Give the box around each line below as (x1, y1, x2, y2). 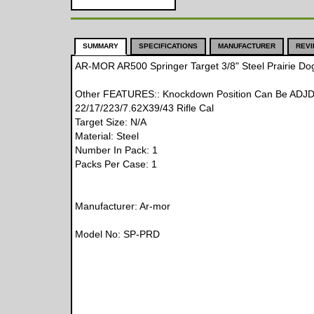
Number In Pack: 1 (74, 144, 158, 156)
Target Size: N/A (74, 116, 146, 128)
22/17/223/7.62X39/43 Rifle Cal (74, 102, 214, 114)
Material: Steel (74, 130, 139, 142)
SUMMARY (82, 42, 118, 50)
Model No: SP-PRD (74, 228, 160, 240)
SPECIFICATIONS (138, 42, 198, 50)
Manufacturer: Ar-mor (74, 200, 170, 212)
